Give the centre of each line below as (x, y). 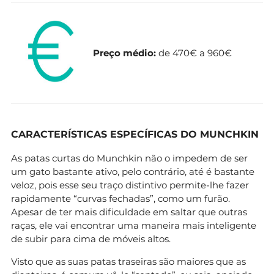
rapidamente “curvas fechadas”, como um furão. (120, 198)
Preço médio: (124, 53)
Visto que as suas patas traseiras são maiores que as (128, 261)
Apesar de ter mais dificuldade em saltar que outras (129, 212)
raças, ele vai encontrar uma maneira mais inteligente (134, 225)
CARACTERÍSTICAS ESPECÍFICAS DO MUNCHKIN (135, 134)
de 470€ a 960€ (194, 53)
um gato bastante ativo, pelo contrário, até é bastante (133, 171)
